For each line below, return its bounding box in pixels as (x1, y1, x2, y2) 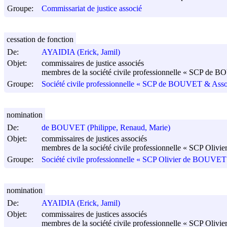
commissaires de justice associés (42, 59, 144, 68)
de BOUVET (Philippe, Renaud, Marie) (42, 123, 170, 132)
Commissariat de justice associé (42, 4, 142, 13)
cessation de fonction (7, 34, 73, 44)
